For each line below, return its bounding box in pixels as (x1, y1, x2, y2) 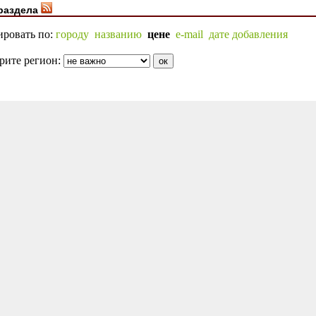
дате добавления (209, 28, 288, 40)
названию (95, 28, 142, 40)
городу (56, 28, 89, 40)
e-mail (176, 28, 203, 40)
